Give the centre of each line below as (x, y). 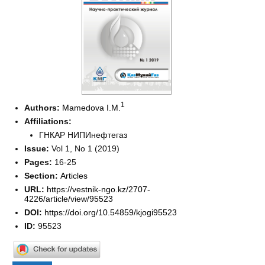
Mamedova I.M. (92, 108)
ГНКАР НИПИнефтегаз (83, 135)
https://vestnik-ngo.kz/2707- (99, 190)
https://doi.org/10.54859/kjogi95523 (111, 213)
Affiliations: (48, 122)
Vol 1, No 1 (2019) (86, 149)
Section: (43, 176)
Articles (74, 176)
